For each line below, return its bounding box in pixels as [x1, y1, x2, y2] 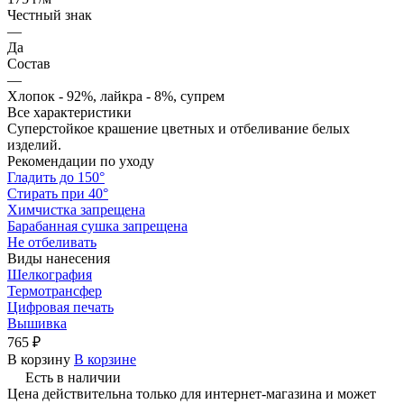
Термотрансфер [7, 282, 102, 298]
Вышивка [7, 315, 67, 331]
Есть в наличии [25, 369, 121, 385]
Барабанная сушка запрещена [7, 217, 188, 234]
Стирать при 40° [7, 185, 108, 201]
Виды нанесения [7, 250, 110, 266]
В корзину [7, 351, 70, 367]
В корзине [74, 351, 136, 367]
